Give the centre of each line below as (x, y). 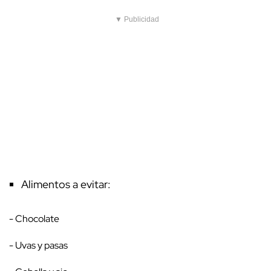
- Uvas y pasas (40, 246)
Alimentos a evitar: (66, 184)
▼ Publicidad (137, 20)
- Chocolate (36, 219)
